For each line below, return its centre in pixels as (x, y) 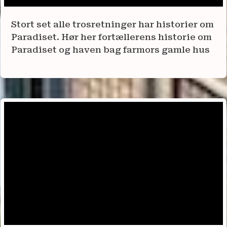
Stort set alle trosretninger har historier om (112, 25)
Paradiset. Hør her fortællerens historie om (111, 37)
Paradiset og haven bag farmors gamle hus (110, 50)
